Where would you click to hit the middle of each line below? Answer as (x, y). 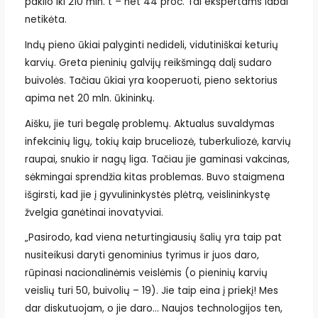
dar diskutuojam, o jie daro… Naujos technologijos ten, (153, 309)
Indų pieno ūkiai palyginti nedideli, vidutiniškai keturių (151, 45)
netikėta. (45, 20)
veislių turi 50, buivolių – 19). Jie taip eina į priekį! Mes (151, 291)
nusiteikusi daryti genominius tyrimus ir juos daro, (142, 256)
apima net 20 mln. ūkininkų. (89, 99)
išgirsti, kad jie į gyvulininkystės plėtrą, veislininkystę (147, 194)
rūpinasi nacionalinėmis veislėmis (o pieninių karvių (146, 273)
